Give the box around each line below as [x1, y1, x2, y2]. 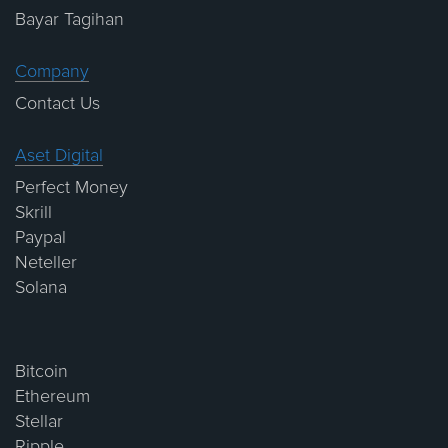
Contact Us [15, 94, 100, 113]
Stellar [15, 412, 63, 431]
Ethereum [15, 387, 90, 406]
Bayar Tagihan [15, 10, 124, 29]
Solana [15, 278, 67, 297]
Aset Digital [15, 146, 103, 165]
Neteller [15, 253, 77, 272]
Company [15, 62, 89, 81]
